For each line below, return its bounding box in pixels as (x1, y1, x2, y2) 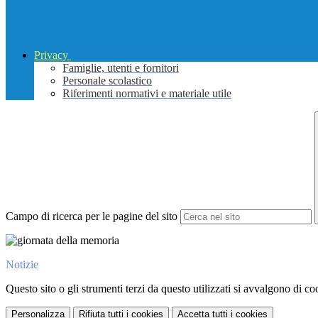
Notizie (6, 258, 38, 271)
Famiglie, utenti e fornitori (62, 62, 179, 75)
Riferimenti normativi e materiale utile (62, 87, 231, 100)
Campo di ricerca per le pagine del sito (6, 210, 177, 223)
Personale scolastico (62, 75, 152, 87)
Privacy (34, 49, 68, 62)
